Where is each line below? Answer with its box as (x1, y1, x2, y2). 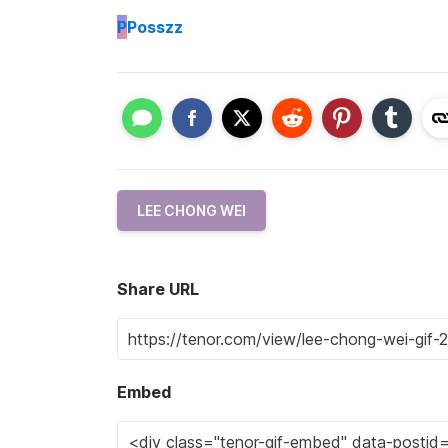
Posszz (127, 16, 183, 37)
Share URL (117, 279, 199, 299)
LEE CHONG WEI (137, 202, 246, 219)
